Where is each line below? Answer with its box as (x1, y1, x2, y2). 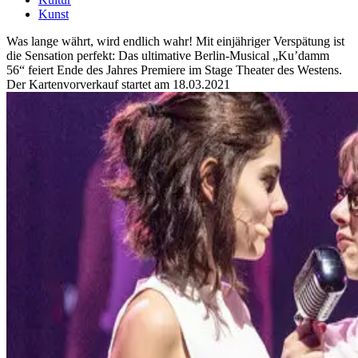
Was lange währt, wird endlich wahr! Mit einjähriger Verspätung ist (6, 34, 344, 48)
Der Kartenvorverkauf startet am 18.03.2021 (6, 77, 230, 91)
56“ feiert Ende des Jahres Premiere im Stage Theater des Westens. (6, 62, 342, 77)
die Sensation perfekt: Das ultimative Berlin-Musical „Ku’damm (6, 48, 329, 62)
